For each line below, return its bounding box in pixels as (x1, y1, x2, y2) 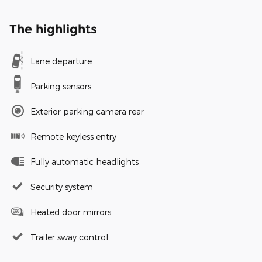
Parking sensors (30, 81, 91, 91)
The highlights (9, 21, 97, 36)
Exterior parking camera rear (30, 106, 144, 116)
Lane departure (30, 56, 92, 66)
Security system (30, 181, 93, 192)
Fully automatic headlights (30, 156, 139, 167)
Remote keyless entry (30, 131, 116, 142)
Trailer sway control (30, 232, 108, 242)
